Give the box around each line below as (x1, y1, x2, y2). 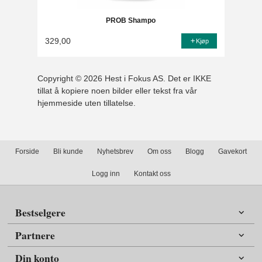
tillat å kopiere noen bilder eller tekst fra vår (37, 85, 198, 95)
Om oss (147, 147, 171, 156)
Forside (15, 147, 39, 156)
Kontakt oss (133, 170, 171, 178)
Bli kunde (53, 147, 83, 156)
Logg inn (91, 170, 120, 178)
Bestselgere (15, 204, 66, 220)
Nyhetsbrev (97, 147, 133, 156)
